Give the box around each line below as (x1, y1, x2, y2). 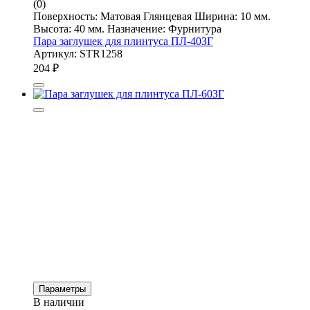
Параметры (39, 283, 86, 294)
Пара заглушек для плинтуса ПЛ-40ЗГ (33, 35, 213, 47)
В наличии (33, 295, 84, 308)
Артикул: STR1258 (33, 47, 122, 60)
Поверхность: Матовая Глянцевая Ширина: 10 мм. (33, 10, 271, 22)
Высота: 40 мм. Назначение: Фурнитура (33, 22, 221, 35)
